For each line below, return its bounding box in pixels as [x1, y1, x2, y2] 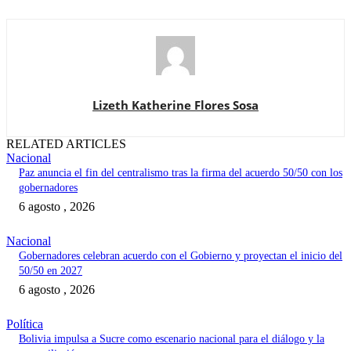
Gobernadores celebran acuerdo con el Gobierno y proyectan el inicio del [19, 250, 342, 262]
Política [6, 317, 43, 331]
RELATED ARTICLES [6, 137, 126, 151]
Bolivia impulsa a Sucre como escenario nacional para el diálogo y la [19, 333, 324, 346]
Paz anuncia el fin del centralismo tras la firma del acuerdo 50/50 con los [19, 167, 342, 179]
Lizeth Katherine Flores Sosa [92, 97, 259, 114]
